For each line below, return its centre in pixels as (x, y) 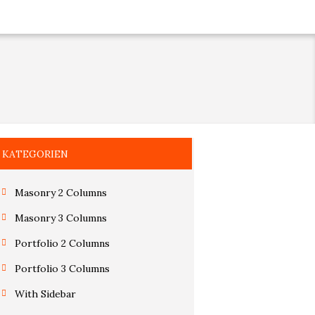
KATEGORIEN (35, 154)
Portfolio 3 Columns (62, 268)
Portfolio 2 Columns (62, 243)
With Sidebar (45, 294)
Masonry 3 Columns (60, 218)
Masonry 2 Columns (60, 192)
